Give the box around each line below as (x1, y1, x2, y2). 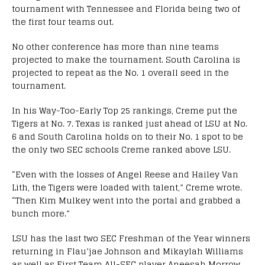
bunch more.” (12, 205, 70, 221)
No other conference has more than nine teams (12, 38, 219, 54)
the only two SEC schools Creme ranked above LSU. (12, 141, 231, 157)
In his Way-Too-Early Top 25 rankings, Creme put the (12, 102, 237, 118)
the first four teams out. (12, 14, 114, 29)
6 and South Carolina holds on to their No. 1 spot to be (12, 128, 243, 144)
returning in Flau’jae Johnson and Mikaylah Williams (12, 243, 243, 258)
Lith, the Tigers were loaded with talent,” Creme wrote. (12, 179, 242, 195)
